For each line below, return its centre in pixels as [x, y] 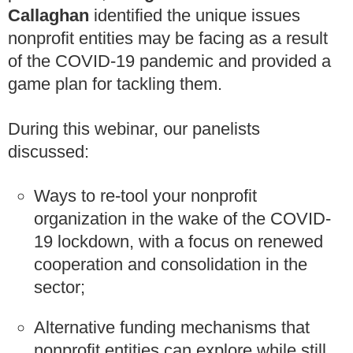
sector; [59, 288]
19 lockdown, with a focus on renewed [178, 242]
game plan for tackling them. [115, 84]
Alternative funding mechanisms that [172, 328]
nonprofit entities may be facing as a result [168, 39]
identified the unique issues [195, 16]
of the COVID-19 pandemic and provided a [169, 61]
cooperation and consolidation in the [171, 265]
